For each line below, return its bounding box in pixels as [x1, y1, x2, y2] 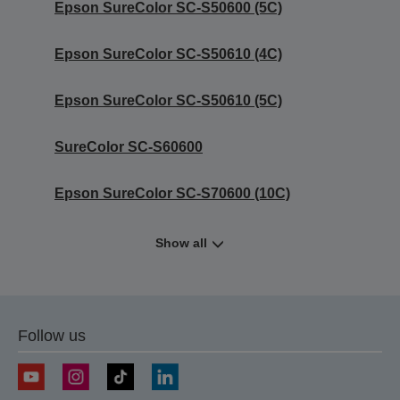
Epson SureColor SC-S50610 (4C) [54, 46, 282, 62]
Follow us [18, 326, 86, 345]
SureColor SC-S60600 [54, 138, 203, 154]
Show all [154, 235, 207, 250]
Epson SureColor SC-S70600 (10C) [54, 185, 290, 201]
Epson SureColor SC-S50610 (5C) [54, 92, 282, 108]
